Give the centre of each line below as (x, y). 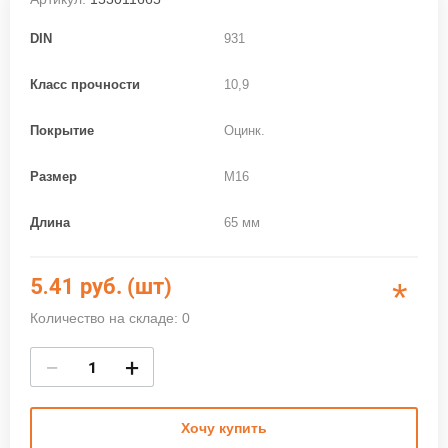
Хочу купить (224, 428)
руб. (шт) (126, 287)
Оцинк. (244, 131)
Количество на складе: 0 (110, 318)
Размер (53, 177)
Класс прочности (85, 85)
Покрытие (62, 131)
